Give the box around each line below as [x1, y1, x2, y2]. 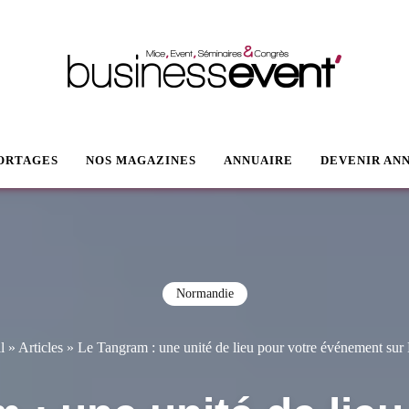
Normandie [175, 287, 234, 300]
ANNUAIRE [224, 153, 293, 167]
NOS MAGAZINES [86, 153, 196, 167]
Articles [18, 340, 63, 355]
